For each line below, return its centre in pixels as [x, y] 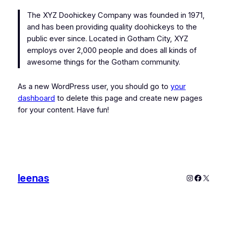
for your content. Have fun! [63, 110]
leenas [33, 178]
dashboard [36, 98]
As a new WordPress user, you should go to [94, 86]
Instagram [204, 177]
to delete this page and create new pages [129, 98]
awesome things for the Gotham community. [104, 62]
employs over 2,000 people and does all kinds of [112, 50]
